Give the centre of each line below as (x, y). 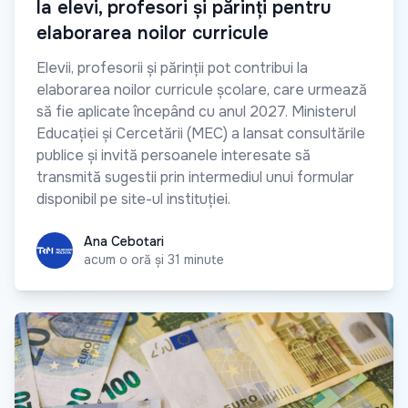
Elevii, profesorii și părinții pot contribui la (172, 68)
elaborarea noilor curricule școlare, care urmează (202, 90)
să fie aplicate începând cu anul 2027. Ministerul (196, 112)
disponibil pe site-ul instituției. (133, 199)
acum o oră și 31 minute (154, 260)
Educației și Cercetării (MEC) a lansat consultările (201, 134)
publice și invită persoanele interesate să (173, 156)
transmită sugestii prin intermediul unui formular (195, 178)
